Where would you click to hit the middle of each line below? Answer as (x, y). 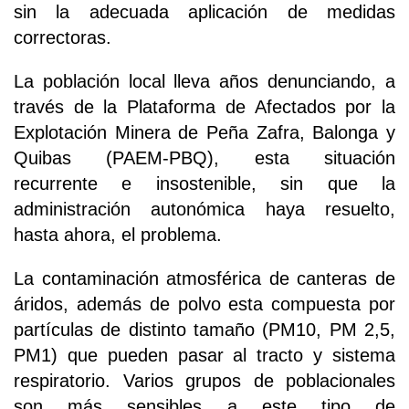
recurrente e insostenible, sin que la (204, 184)
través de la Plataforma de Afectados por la (204, 107)
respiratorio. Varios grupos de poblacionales (204, 381)
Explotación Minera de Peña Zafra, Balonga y (204, 133)
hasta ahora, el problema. (118, 235)
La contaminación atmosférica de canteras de (204, 279)
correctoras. (63, 38)
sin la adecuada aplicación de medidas (204, 12)
